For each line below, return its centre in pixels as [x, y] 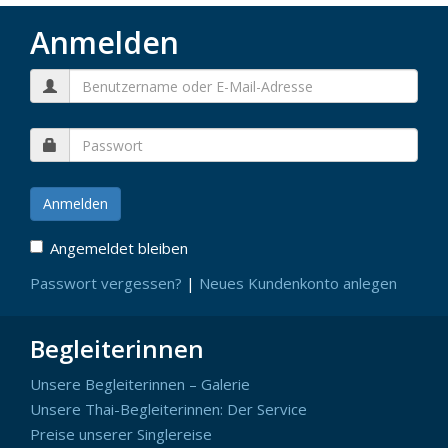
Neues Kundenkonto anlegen [298, 283]
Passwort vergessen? [106, 283]
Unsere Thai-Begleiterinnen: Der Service [168, 409]
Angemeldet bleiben [119, 248]
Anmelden [104, 43]
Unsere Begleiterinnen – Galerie [140, 384]
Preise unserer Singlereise [121, 434]
